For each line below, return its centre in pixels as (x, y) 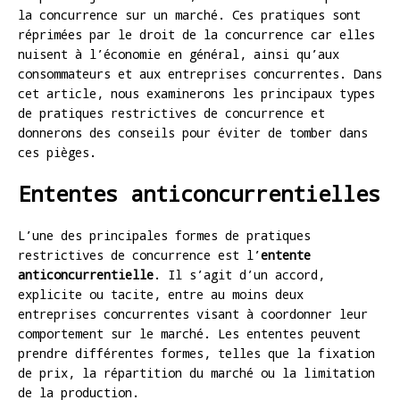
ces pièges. (57, 152)
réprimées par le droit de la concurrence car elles (196, 34)
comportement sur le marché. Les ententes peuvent (189, 333)
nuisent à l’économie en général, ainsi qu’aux (179, 54)
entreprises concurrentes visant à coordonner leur (193, 313)
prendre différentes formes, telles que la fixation (196, 353)
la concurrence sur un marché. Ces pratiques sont (189, 14)
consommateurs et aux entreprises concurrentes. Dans (200, 73)
